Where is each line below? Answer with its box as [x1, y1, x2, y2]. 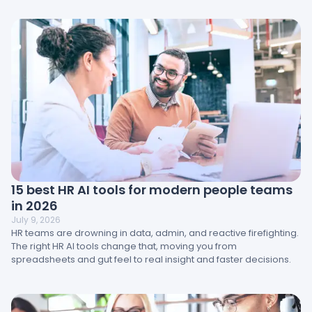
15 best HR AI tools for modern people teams [11, 180, 292, 198]
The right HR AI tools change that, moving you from [11, 239, 237, 253]
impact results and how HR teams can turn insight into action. [11, 3, 284, 17]
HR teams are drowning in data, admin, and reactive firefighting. [11, 226, 299, 240]
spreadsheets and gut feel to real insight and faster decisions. [11, 252, 291, 266]
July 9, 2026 [11, 213, 61, 226]
